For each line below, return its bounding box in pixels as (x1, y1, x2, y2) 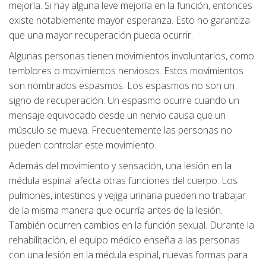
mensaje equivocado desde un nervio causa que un (9, 109, 226, 122)
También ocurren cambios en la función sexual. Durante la (9, 218, 254, 232)
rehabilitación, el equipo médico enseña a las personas (9, 233, 240, 247)
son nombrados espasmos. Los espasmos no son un (9, 79, 235, 93)
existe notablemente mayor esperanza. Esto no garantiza (9, 14, 250, 27)
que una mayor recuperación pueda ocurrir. (9, 28, 193, 42)
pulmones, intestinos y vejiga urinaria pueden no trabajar (9, 189, 246, 202)
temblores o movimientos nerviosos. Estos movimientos (9, 64, 243, 78)
